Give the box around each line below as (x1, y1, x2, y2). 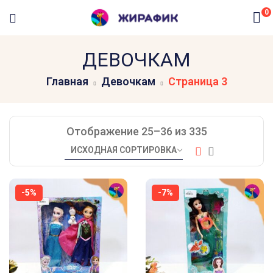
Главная (46, 75, 88, 88)
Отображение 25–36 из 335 (66, 125, 207, 138)
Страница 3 (168, 75, 227, 88)
